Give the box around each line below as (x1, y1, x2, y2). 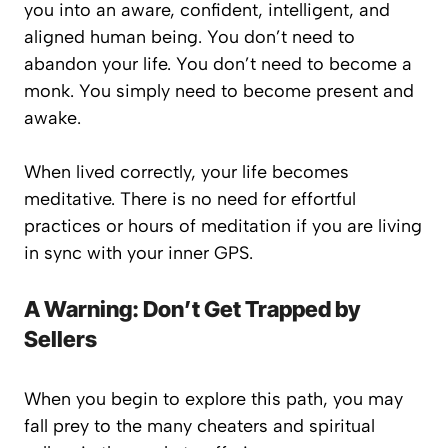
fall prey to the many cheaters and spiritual (24, 415, 375, 437)
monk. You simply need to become (24, 80, 316, 102)
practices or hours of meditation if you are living (24, 215, 422, 237)
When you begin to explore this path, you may (24, 388, 403, 410)
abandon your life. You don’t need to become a (24, 53, 412, 75)
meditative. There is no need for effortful (24, 188, 356, 210)
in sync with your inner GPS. (24, 242, 253, 264)
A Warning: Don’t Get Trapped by (24, 296, 360, 322)
